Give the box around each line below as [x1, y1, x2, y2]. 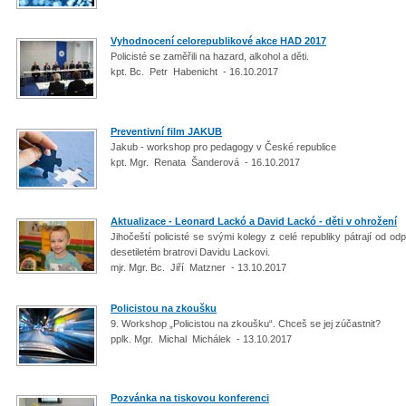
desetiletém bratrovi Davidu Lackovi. [111, 246, 273, 257]
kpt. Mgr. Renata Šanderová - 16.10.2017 [111, 156, 300, 168]
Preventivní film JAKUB [111, 125, 222, 137]
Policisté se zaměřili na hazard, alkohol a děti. [111, 51, 312, 62]
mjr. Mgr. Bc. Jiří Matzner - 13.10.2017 [111, 262, 286, 273]
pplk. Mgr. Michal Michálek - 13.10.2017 [111, 333, 292, 344]
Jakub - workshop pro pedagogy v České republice [111, 140, 339, 152]
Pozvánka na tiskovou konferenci [111, 392, 269, 403]
